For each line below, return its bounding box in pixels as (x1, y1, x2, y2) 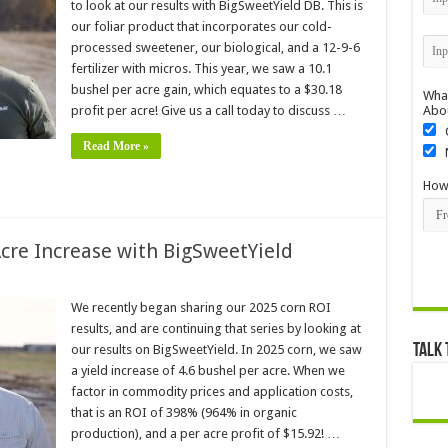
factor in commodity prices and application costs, (70, 384, 353, 399)
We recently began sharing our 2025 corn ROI (70, 300, 331, 315)
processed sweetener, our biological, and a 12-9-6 (70, 40, 360, 55)
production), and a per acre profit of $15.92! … (70, 426, 340, 441)
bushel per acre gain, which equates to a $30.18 (70, 82, 342, 97)
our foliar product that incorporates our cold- (70, 19, 332, 34)
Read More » (82, 139, 149, 153)
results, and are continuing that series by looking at (70, 321, 361, 336)
